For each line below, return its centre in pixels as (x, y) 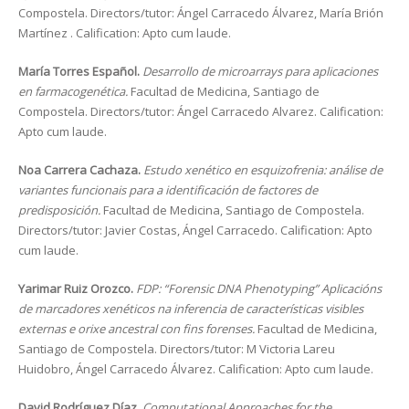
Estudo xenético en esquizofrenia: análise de (263, 170)
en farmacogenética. (74, 91)
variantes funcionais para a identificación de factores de (168, 190)
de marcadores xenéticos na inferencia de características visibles (191, 309)
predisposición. (61, 210)
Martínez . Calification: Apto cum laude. (125, 33)
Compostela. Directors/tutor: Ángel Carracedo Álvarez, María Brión (201, 13)
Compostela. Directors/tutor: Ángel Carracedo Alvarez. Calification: (201, 111)
